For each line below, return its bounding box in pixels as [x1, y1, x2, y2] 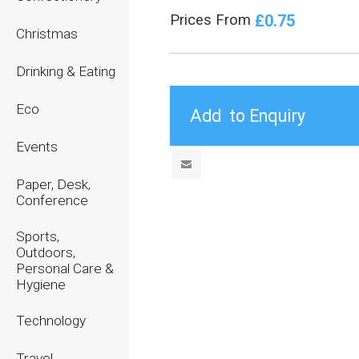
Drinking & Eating [16, 63, 115, 79]
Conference [16, 192, 88, 208]
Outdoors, [16, 244, 75, 260]
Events [16, 139, 58, 155]
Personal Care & [16, 260, 114, 276]
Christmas [16, 26, 78, 42]
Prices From [170, 11, 256, 29]
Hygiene [16, 276, 66, 292]
